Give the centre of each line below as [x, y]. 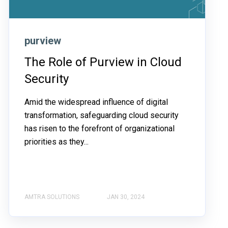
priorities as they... [57, 141]
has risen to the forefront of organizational [100, 128]
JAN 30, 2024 [126, 197]
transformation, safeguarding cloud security [102, 115]
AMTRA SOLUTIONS [52, 197]
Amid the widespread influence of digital [96, 102]
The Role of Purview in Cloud [103, 62]
